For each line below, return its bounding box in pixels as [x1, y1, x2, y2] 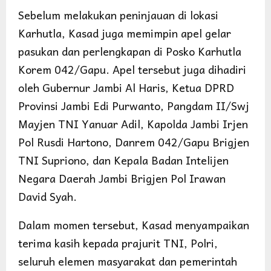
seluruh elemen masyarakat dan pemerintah [18, 252, 237, 270]
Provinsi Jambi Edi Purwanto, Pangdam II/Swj [18, 96, 249, 114]
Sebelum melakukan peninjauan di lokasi [18, 5, 218, 24]
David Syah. [18, 187, 77, 205]
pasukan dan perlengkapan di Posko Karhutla [18, 42, 241, 60]
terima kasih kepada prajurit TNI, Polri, [18, 233, 218, 252]
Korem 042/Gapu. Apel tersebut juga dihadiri [18, 60, 246, 78]
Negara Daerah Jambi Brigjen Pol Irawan [18, 169, 226, 187]
